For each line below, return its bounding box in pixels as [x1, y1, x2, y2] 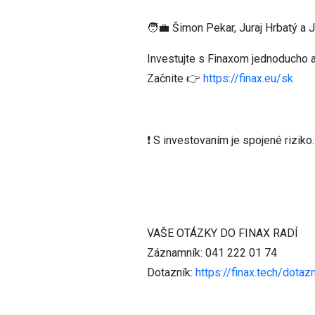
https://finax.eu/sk [203, 72, 293, 85]
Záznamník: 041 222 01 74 [147, 246, 277, 259]
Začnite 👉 [147, 72, 203, 85]
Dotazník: [147, 266, 195, 279]
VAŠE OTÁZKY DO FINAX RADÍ [147, 226, 298, 240]
